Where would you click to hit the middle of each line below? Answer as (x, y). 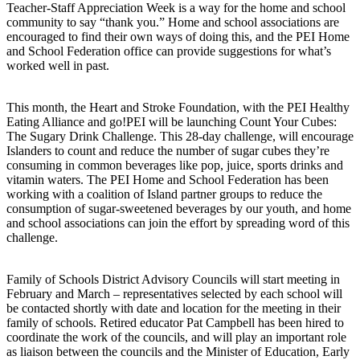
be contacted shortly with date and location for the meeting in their (174, 308)
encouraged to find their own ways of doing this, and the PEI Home (178, 36)
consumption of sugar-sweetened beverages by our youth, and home (179, 208)
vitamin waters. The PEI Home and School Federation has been (168, 179)
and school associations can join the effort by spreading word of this (178, 223)
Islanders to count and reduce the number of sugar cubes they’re (168, 150)
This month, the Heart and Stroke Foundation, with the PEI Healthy (178, 107)
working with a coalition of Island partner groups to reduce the (166, 194)
